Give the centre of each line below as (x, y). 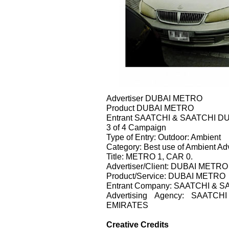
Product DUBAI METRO (150, 108)
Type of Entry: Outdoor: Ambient (164, 137)
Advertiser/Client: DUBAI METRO (167, 166)
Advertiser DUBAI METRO (154, 98)
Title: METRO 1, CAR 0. (150, 156)
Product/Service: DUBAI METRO (166, 176)
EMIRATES (127, 205)
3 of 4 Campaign (136, 127)
